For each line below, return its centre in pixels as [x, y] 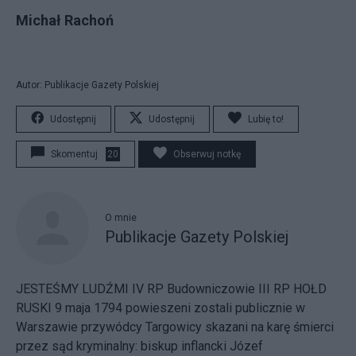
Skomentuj [74, 154]
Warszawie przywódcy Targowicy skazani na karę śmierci [175, 327]
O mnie [121, 218]
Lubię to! [266, 119]
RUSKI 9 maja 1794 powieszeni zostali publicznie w [161, 308]
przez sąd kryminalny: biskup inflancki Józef [139, 346]
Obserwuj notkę [207, 154]
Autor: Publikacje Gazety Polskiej [87, 85]
